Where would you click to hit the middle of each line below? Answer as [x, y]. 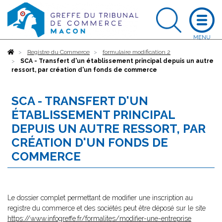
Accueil [25, 52]
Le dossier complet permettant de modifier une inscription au [100, 198]
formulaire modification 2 [137, 52]
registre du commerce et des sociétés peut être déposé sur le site [107, 208]
